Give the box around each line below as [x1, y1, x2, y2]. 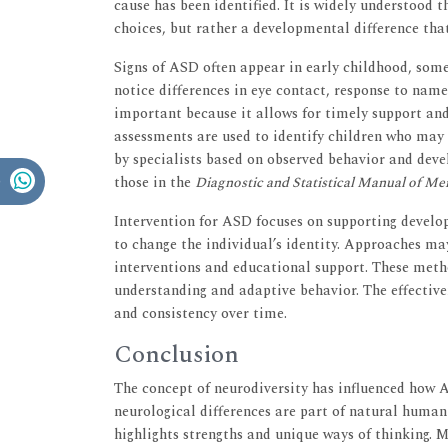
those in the [114, 171, 195, 193]
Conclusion [114, 336, 239, 373]
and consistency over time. [114, 302, 287, 324]
